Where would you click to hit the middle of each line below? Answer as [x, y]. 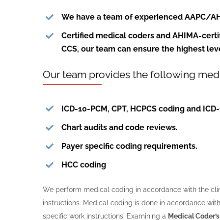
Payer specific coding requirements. [130, 146]
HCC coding [84, 165]
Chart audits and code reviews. [120, 127]
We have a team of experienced [123, 17]
